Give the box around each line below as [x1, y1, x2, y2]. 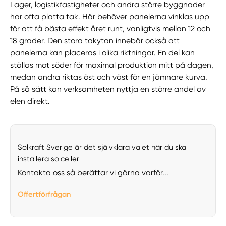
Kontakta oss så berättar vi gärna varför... [17, 167, 168, 177]
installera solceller [17, 154, 79, 163]
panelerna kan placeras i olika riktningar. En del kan [10, 48, 195, 58]
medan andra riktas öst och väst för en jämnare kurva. [10, 72, 208, 82]
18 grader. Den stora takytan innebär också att [10, 36, 180, 45]
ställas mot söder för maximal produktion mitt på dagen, [10, 60, 214, 70]
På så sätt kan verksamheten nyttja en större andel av [10, 84, 206, 94]
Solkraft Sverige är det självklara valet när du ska [17, 142, 186, 152]
